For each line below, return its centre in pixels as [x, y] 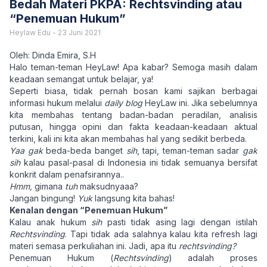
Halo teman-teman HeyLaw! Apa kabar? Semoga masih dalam [133, 67]
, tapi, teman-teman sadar [190, 150]
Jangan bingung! [44, 198]
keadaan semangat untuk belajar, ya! [81, 79]
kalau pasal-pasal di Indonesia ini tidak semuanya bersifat [141, 162]
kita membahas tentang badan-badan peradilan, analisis [133, 115]
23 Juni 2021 [79, 32]
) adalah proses [213, 258]
